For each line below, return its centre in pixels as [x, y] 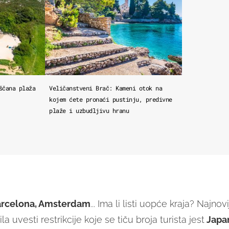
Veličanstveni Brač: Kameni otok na [106, 88]
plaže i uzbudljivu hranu [89, 111]
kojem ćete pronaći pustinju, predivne [111, 99]
